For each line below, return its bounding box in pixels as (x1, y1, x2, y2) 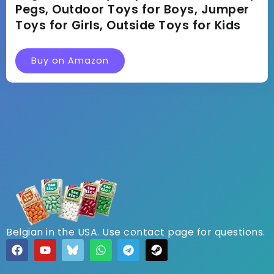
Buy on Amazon (31, 54, 109, 67)
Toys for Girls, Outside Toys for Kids (15, 17, 241, 34)
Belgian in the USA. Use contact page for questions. (6, 225, 265, 239)
